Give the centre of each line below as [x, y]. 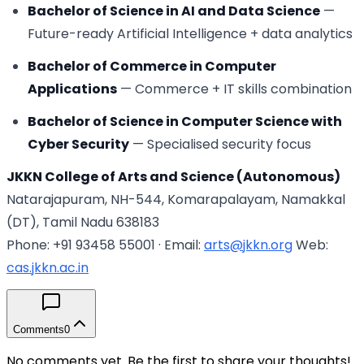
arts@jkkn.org [248, 245]
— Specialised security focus [220, 144]
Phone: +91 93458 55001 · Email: [105, 245]
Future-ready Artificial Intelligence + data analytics [190, 33]
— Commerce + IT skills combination [234, 89]
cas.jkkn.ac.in [48, 267]
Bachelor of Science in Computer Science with [184, 121]
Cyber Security [78, 144]
